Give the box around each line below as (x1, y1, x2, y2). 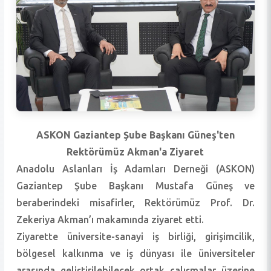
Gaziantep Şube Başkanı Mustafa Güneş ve (16, 180, 255, 191)
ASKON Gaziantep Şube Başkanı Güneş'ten (36, 129, 235, 140)
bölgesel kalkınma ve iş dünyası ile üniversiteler (16, 247, 255, 259)
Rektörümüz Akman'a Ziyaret (67, 146, 204, 157)
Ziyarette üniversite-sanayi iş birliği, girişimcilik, (16, 230, 255, 242)
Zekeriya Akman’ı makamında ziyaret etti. (16, 214, 204, 225)
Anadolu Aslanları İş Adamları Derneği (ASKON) (16, 163, 255, 174)
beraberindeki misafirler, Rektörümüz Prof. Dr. (16, 197, 255, 208)
